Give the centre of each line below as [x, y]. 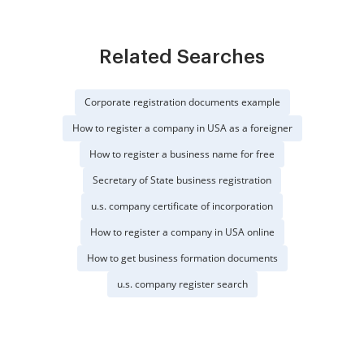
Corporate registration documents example [182, 102]
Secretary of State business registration [182, 180]
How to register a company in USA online [182, 232]
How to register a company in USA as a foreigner [182, 128]
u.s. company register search [182, 284]
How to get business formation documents [182, 258]
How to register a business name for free [182, 154]
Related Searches [182, 57]
